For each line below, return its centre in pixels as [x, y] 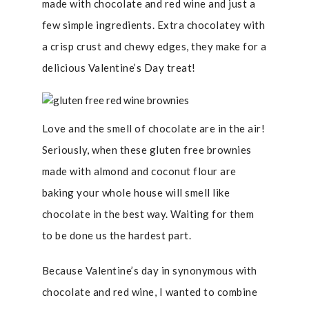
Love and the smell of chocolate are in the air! [153, 128]
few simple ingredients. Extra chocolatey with [153, 25]
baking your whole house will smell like [136, 192]
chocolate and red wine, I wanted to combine [150, 292]
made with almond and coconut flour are [139, 171]
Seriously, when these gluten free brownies [147, 150]
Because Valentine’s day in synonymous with [149, 270]
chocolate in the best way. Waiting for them [148, 214]
